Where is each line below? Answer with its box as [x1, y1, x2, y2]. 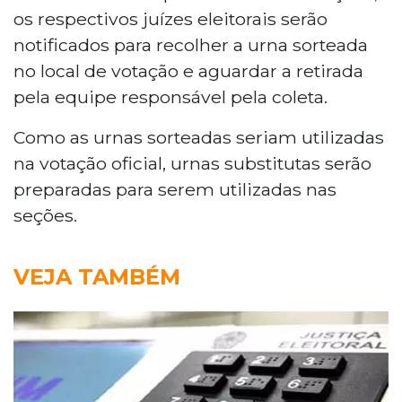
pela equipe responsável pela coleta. [13, 85, 328, 108]
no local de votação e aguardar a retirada [13, 59, 363, 82]
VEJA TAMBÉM [13, 263, 180, 290]
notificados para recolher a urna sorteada [13, 33, 368, 56]
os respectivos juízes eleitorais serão [13, 7, 328, 30]
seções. [13, 204, 77, 226]
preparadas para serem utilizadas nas [13, 178, 336, 200]
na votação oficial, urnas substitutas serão [13, 152, 371, 174]
